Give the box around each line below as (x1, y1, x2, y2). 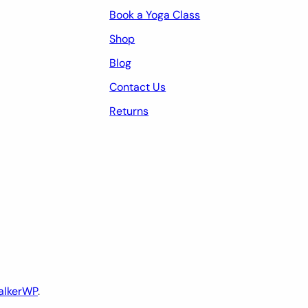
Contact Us (109, 79, 166, 94)
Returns (109, 103, 149, 118)
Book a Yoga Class (109, 7, 201, 22)
